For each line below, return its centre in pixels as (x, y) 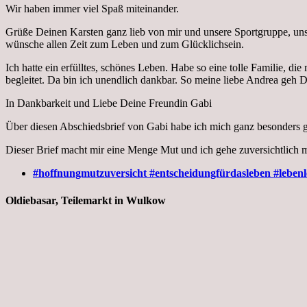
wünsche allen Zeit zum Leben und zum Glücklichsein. (125, 45)
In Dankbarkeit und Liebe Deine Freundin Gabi (109, 103)
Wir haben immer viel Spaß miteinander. (92, 9)
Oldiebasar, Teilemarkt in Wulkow (86, 200)
